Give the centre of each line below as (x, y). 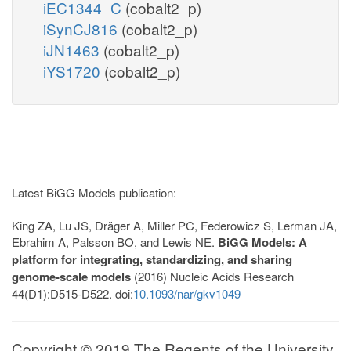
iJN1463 (73, 49)
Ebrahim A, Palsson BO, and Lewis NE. (115, 241)
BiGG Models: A (262, 242)
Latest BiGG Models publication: (94, 192)
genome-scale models (71, 276)
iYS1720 (74, 71)
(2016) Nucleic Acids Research (212, 276)
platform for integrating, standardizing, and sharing (152, 259)
